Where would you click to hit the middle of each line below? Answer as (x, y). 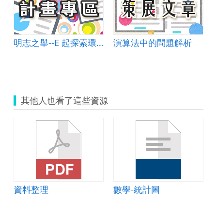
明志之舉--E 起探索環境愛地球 (100, 42)
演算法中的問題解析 (153, 42)
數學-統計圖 (137, 189)
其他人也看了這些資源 (64, 101)
